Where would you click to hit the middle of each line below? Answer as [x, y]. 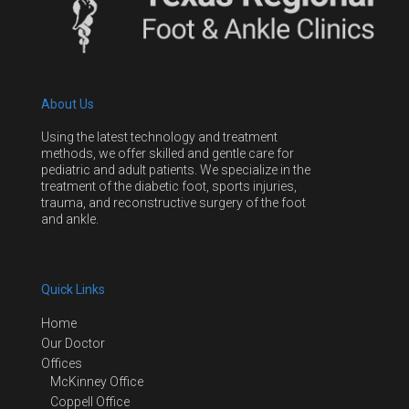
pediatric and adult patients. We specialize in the [176, 169]
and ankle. [70, 219]
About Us [68, 105]
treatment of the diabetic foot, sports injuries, [169, 186]
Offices [62, 364]
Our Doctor [73, 344]
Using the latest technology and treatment [159, 136]
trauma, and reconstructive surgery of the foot [173, 202]
